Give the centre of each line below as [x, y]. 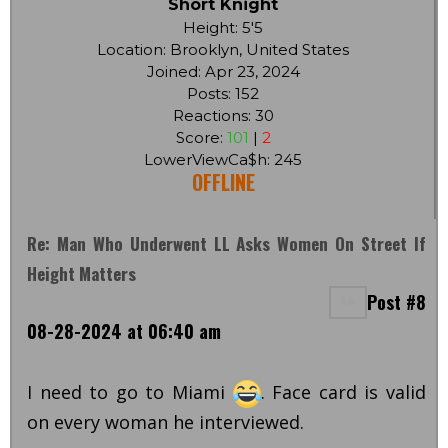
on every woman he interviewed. [168, 422]
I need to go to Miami [130, 391]
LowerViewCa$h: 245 [223, 159]
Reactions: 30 [223, 115]
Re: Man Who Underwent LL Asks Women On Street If [226, 243]
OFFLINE [223, 181]
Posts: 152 [223, 93]
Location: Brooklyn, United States [223, 49]
